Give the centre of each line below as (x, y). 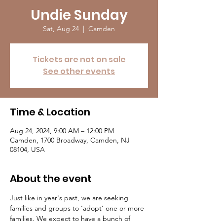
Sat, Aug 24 (61, 29)
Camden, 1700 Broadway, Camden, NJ (70, 140)
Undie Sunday (79, 15)
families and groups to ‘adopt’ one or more (78, 208)
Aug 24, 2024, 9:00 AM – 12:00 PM (62, 131)
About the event (51, 179)
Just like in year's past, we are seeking (70, 198)
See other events (79, 71)
